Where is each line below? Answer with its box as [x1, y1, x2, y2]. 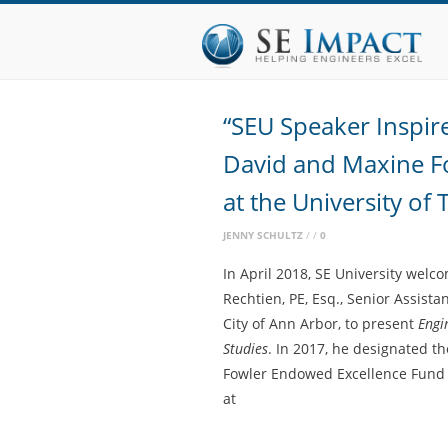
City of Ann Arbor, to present [223, 314, 418, 333]
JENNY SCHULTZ [223, 228, 303, 242]
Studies [223, 339, 268, 358]
